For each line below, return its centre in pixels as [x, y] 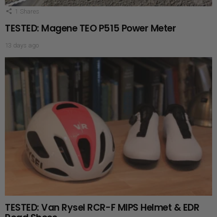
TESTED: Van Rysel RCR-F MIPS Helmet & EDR [102, 207]
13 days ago [22, 45]
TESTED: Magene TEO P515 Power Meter [91, 28]
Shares [29, 11]
